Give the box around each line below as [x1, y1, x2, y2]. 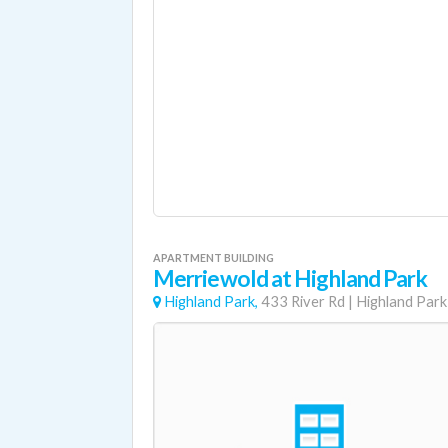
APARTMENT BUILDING [153, 251, 274, 264]
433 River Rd [261, 293, 345, 310]
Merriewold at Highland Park [153, 265, 428, 292]
